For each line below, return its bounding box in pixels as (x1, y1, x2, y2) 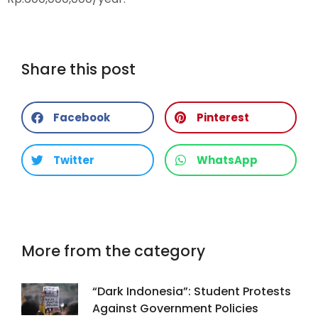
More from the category (21, 240, 205, 261)
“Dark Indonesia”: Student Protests (92, 283, 291, 300)
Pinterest (196, 109, 249, 125)
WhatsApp (196, 152, 258, 168)
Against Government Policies (92, 300, 258, 317)
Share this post (21, 58, 136, 79)
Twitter (53, 152, 94, 168)
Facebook (53, 109, 110, 125)
